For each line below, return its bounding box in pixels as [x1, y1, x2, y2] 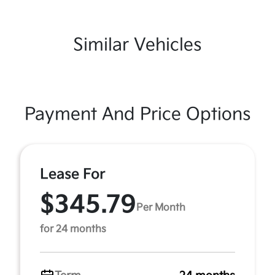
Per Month [136, 201, 185, 214]
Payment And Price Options [24, 104, 251, 125]
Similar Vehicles [73, 35, 202, 55]
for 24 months [40, 223, 106, 235]
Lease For [40, 166, 106, 183]
